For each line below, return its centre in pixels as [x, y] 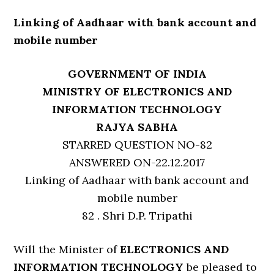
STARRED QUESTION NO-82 [137, 145]
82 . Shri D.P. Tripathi [137, 216]
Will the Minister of [67, 249]
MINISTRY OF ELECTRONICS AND [137, 91]
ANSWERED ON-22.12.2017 [137, 162]
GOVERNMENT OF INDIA [137, 74]
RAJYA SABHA [137, 127]
